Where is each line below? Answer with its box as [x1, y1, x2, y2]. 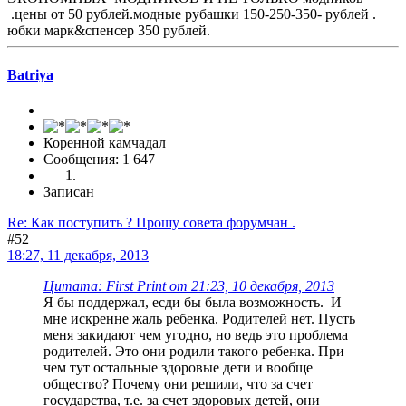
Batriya [7, 66, 53, 82]
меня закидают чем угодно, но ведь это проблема [43, 327, 348, 343]
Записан [43, 184, 94, 200]
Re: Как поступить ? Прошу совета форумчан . [7, 215, 295, 231]
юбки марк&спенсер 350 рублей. [7, 22, 210, 38]
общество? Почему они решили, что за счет [43, 376, 313, 392]
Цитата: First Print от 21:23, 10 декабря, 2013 [43, 278, 334, 295]
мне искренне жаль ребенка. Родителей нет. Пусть [43, 311, 355, 327]
